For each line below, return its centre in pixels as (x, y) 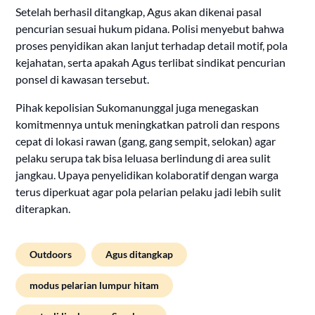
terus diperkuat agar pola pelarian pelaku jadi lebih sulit (149, 192)
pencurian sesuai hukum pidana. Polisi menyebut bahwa (150, 29)
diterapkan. (43, 209)
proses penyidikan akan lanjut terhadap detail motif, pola (152, 46)
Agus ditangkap (140, 255)
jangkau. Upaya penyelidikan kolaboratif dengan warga (147, 175)
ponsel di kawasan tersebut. (83, 79)
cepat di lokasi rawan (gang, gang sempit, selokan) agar (146, 141)
